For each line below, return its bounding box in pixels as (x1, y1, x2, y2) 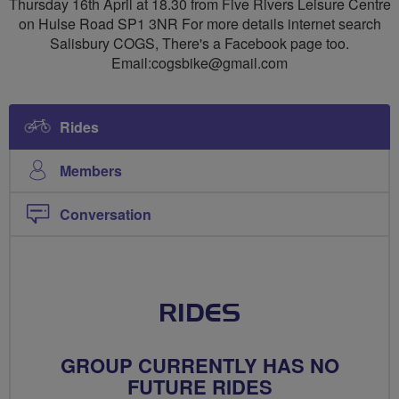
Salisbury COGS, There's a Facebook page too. (50, 32, 349, 53)
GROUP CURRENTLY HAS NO (60, 350, 339, 379)
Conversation (60, 203, 151, 224)
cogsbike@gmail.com (151, 52, 288, 73)
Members (60, 159, 122, 181)
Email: (111, 52, 151, 73)
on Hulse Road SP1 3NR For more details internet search (18, 12, 381, 34)
